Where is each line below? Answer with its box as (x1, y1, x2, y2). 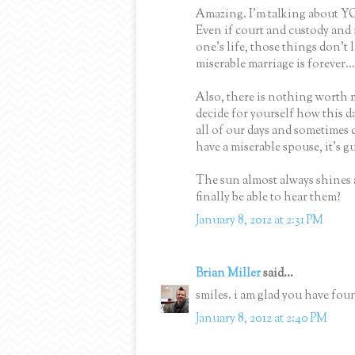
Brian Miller (196, 265, 261, 282)
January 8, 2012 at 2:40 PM (196, 310, 327, 327)
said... (261, 265, 293, 282)
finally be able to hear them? (196, 189, 341, 207)
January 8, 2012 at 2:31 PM (196, 212, 323, 229)
